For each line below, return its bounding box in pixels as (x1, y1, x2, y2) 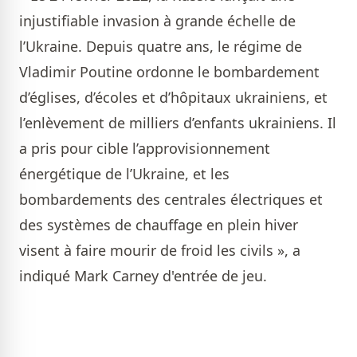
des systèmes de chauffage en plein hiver (19, 215, 298, 235)
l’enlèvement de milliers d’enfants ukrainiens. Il (19, 113, 336, 133)
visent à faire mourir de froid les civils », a (19, 241, 300, 261)
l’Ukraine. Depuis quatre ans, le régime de (19, 37, 302, 57)
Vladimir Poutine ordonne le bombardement (19, 62, 320, 82)
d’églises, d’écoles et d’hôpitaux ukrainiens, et (19, 88, 328, 108)
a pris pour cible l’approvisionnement (19, 139, 270, 159)
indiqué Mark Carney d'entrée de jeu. (19, 266, 267, 286)
